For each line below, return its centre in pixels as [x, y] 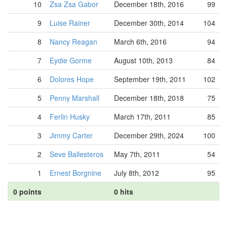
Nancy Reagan [73, 42]
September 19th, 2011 [150, 79]
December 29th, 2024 [149, 135]
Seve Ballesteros [77, 154]
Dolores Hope [72, 79]
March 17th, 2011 [142, 117]
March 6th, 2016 [140, 42]
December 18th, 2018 [149, 98]
